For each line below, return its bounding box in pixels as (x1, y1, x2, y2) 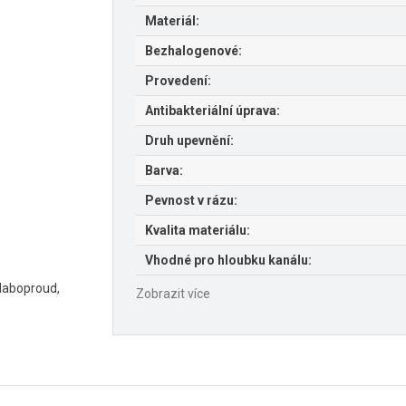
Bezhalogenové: (145, 43, 242, 59)
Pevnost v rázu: (145, 193, 237, 208)
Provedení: (145, 73, 211, 89)
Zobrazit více (136, 286, 210, 302)
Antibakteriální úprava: (145, 103, 280, 119)
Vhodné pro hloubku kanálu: (145, 253, 312, 268)
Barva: (145, 163, 183, 179)
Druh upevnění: (145, 133, 234, 149)
